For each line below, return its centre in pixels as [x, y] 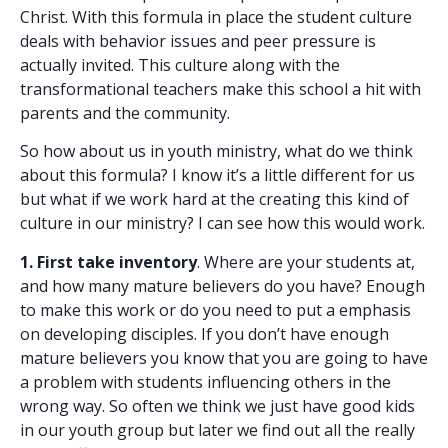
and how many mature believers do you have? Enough [222, 285]
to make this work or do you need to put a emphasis [215, 309]
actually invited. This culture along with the [180, 65]
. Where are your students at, [306, 261]
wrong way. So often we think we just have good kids [217, 405]
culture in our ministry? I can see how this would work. [222, 223]
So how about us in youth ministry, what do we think [216, 151]
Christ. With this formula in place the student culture [216, 17]
